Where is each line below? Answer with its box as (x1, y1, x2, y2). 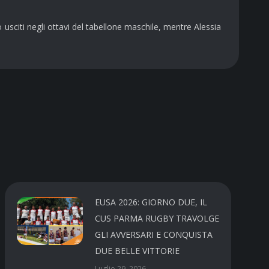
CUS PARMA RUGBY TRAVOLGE (95, 212, 220, 224)
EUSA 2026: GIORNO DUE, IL (95, 196, 208, 208)
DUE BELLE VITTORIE (95, 244, 180, 256)
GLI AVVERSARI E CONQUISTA (95, 228, 213, 240)
